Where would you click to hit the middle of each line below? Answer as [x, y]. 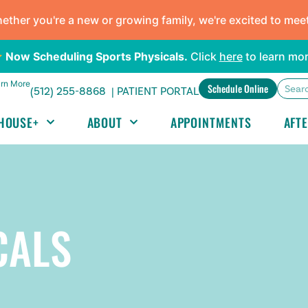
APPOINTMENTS [211, 122]
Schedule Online [238, 89]
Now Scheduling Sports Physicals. [95, 56]
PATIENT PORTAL [158, 92]
